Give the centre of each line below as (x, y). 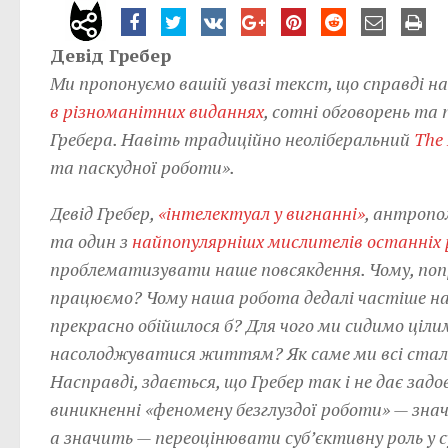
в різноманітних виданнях (157, 111)
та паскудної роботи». (142, 167)
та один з (91, 241)
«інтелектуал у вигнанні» (261, 213)
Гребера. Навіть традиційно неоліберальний (232, 139)
